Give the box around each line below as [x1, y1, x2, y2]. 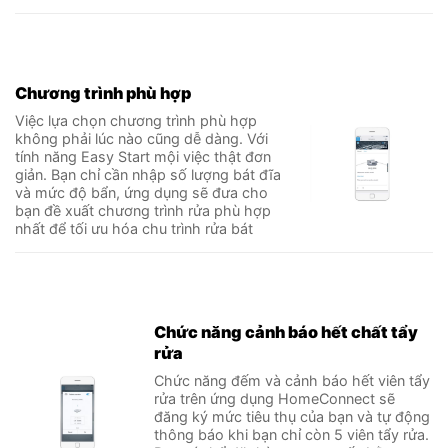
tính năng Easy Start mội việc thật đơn [15, 148, 271, 166]
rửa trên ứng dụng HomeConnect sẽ [154, 390, 396, 408]
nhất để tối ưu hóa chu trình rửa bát [15, 220, 253, 238]
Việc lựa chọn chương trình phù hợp [15, 112, 257, 130]
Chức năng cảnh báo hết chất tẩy [154, 321, 419, 342]
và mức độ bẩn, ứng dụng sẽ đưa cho [15, 184, 268, 202]
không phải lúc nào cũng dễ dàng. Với [15, 130, 268, 148]
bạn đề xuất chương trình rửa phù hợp [15, 202, 271, 220]
